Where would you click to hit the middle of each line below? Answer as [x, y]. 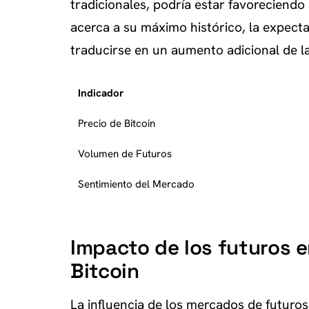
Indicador [101, 93]
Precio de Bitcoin [117, 123]
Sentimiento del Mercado [136, 184]
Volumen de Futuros [125, 154]
